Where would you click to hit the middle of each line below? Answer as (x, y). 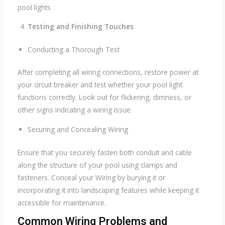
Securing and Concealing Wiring (78, 130)
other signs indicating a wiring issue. (75, 110)
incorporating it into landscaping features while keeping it (108, 190)
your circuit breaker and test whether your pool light (100, 85)
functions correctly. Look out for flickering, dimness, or (104, 97)
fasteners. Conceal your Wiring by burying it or (91, 177)
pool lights (34, 7)
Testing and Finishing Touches (81, 27)
